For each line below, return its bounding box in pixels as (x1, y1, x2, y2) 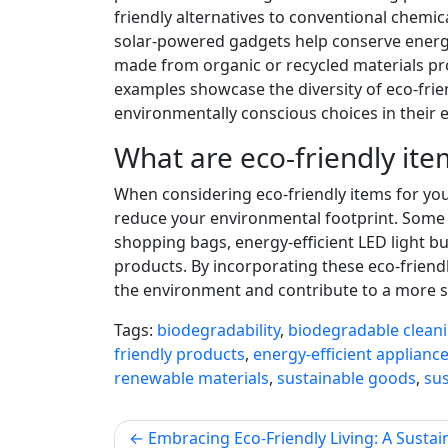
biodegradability (157, 318, 280, 341)
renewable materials (114, 366, 269, 389)
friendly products (114, 342, 245, 365)
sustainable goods (277, 366, 416, 389)
